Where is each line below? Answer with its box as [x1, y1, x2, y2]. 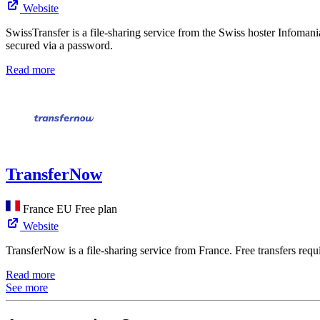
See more [6, 281, 48, 294]
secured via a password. [6, 39, 113, 52]
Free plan [75, 202, 117, 215]
